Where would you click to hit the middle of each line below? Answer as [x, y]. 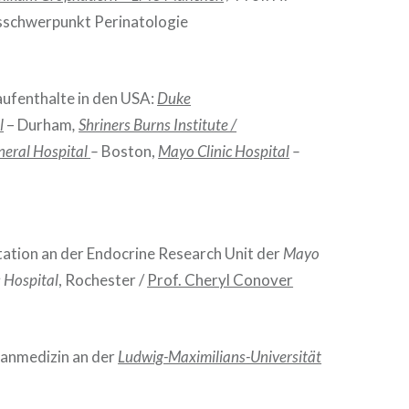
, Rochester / [103, 280]
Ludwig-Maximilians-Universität [220, 356]
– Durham [38, 124]
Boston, [129, 151]
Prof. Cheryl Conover [220, 280]
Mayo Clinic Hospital [224, 151]
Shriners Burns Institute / [158, 124]
